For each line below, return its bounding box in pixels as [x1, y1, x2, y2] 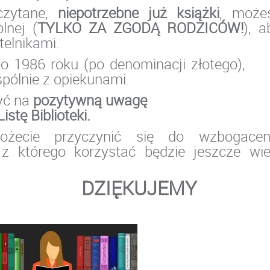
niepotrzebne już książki [57, 2, 219, 22]
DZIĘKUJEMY [77, 174, 196, 201]
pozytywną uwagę [33, 90, 147, 110]
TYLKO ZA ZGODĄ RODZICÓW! [37, 17, 243, 37]
